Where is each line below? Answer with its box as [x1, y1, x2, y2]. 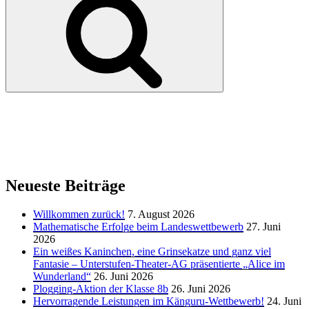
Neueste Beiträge [6, 176, 126, 195]
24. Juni [267, 295, 301, 308]
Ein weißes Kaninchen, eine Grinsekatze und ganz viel [33, 246, 271, 258]
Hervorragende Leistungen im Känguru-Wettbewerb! [33, 295, 264, 308]
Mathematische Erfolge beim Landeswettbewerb [33, 221, 243, 233]
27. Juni [246, 221, 281, 233]
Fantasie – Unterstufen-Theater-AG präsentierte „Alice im [33, 258, 285, 270]
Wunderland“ [33, 270, 91, 283]
